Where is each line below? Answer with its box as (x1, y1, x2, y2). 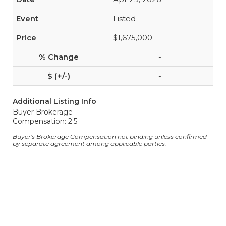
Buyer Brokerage (13, 107, 73, 117)
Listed (113, 14, 136, 23)
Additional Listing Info (13, 97, 96, 106)
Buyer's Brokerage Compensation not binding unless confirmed (13, 133, 207, 140)
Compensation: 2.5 (13, 117, 77, 126)
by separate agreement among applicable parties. (13, 140, 166, 147)
